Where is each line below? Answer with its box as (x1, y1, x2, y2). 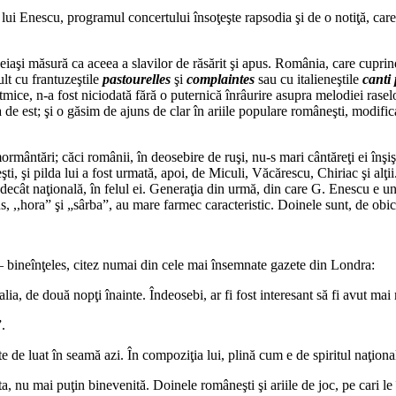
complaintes (187, 71, 255, 87)
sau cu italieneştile (255, 71, 362, 87)
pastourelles (103, 71, 171, 87)
